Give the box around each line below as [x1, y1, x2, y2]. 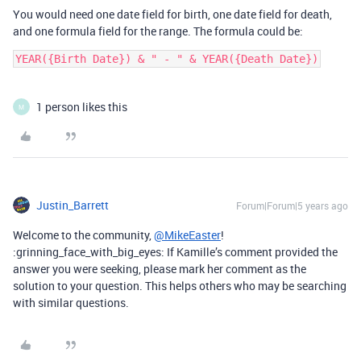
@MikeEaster [154, 227, 221, 243]
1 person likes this [36, 99, 127, 114]
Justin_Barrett [36, 197, 109, 213]
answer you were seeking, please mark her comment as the [13, 261, 306, 276]
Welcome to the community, [13, 227, 154, 243]
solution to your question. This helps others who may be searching [13, 278, 346, 293]
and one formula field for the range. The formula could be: [13, 23, 303, 39]
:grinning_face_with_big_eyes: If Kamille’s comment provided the [13, 244, 338, 259]
